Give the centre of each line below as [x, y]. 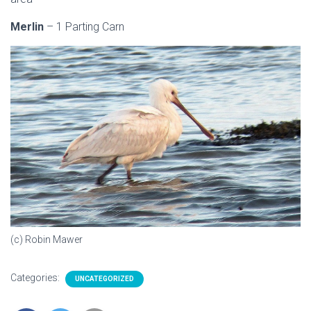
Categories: [36, 277]
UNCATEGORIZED [104, 278]
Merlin [28, 27]
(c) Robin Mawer [47, 239]
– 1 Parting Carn [85, 27]
